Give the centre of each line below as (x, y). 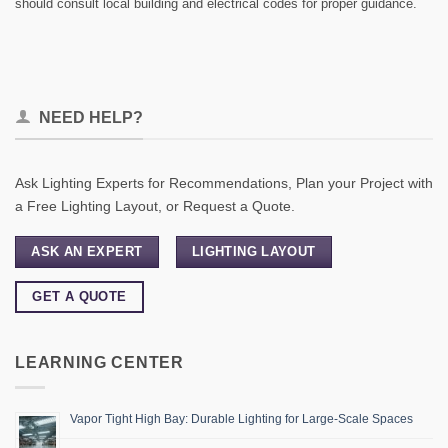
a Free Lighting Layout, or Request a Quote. (155, 205)
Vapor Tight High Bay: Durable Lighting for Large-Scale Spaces (241, 418)
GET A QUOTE (79, 297)
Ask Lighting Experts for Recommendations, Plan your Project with (224, 182)
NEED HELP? (91, 118)
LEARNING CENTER (99, 363)
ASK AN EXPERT (87, 252)
